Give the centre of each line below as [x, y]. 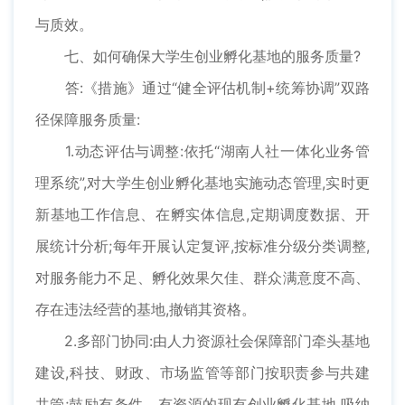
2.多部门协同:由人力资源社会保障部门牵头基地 [202, 341]
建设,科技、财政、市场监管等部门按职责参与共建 [202, 373]
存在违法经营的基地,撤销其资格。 [146, 310]
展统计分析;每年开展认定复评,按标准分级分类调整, [202, 246]
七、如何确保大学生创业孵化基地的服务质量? [198, 57]
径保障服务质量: [88, 120]
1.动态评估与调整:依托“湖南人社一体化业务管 [202, 151]
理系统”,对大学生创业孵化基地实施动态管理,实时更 [202, 183]
